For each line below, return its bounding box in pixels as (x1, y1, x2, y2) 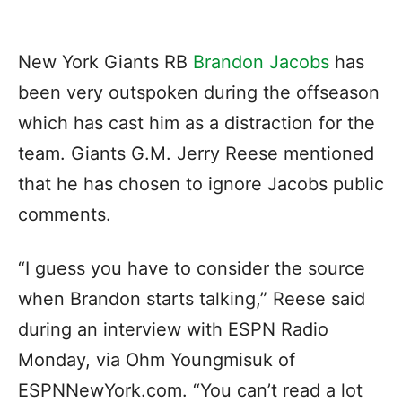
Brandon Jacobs (193, 50, 329, 73)
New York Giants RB (18, 50, 193, 73)
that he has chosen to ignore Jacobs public (18, 172, 384, 195)
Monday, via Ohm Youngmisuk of (18, 348, 295, 371)
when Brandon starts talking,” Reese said (18, 287, 365, 310)
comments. (18, 203, 111, 225)
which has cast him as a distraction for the (18, 111, 375, 134)
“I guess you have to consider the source (18, 257, 365, 279)
